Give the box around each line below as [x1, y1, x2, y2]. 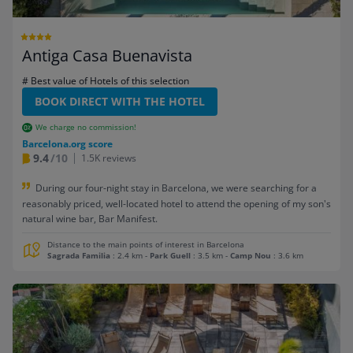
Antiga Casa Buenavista [22, 45, 192, 66]
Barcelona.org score [22, 137, 113, 150]
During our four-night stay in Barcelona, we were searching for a [35, 181, 317, 195]
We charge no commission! [35, 122, 136, 132]
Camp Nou [230, 250, 271, 261]
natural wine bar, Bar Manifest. [22, 211, 158, 225]
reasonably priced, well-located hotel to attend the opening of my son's [22, 196, 331, 210]
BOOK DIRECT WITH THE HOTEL [35, 94, 205, 109]
